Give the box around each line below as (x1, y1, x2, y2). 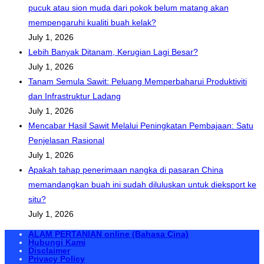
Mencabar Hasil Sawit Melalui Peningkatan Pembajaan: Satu (28, 121, 253, 131)
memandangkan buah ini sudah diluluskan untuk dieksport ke (28, 180, 256, 190)
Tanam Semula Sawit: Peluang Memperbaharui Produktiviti (28, 77, 247, 87)
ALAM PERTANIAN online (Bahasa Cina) (28, 229, 189, 239)
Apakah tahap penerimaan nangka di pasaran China (28, 165, 223, 175)
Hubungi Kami (28, 237, 85, 247)
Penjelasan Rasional (28, 136, 104, 146)
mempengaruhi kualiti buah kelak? (28, 18, 156, 28)
